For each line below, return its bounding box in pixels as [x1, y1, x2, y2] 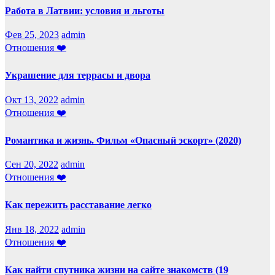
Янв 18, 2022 [5, 223, 59, 234]
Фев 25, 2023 [5, 29, 59, 41]
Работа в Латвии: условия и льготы [5, 5, 165, 16]
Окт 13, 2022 [5, 94, 58, 105]
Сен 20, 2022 [5, 159, 58, 170]
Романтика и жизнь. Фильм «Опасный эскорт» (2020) [5, 134, 241, 145]
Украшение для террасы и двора [5, 70, 150, 81]
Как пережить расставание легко [5, 199, 152, 211]
